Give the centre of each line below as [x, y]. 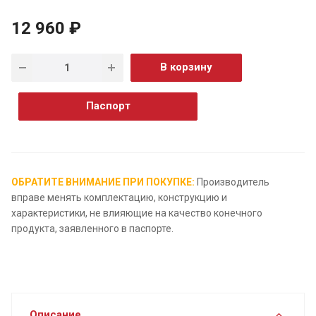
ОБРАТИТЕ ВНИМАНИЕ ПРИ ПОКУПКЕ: [103, 182]
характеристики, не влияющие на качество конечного [137, 213]
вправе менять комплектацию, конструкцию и [119, 197]
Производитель [232, 182]
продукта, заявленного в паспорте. [92, 228]
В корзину [186, 67]
